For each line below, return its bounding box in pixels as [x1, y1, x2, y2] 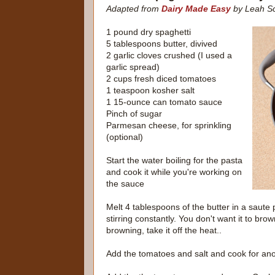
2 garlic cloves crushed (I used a [106, 50, 232, 61]
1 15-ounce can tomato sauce [106, 97, 222, 107]
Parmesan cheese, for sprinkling [106, 120, 231, 131]
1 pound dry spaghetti [106, 27, 191, 37]
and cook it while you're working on [106, 167, 242, 177]
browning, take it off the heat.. [106, 225, 222, 236]
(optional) [106, 132, 143, 142]
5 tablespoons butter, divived [106, 39, 217, 49]
